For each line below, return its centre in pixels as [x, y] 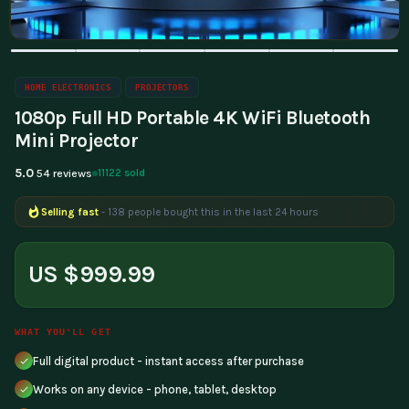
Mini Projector [77, 140]
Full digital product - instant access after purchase [168, 361]
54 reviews [64, 173]
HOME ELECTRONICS [68, 87]
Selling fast [70, 211]
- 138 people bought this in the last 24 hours [210, 211]
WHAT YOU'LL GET [63, 331]
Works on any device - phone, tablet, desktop [155, 389]
